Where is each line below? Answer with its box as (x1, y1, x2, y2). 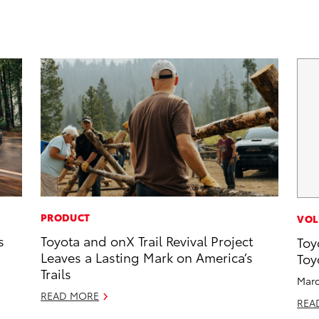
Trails (41, 263, 72, 282)
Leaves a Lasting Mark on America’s (41, 247, 253, 266)
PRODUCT (41, 209, 90, 224)
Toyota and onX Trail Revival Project (41, 231, 253, 249)
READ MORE (41, 288, 100, 303)
